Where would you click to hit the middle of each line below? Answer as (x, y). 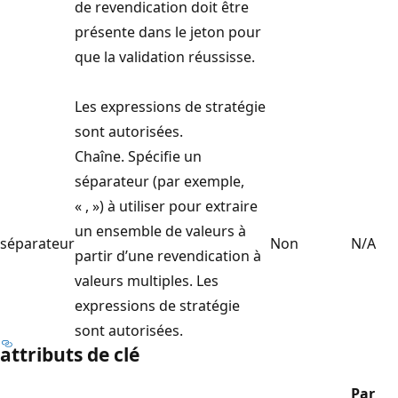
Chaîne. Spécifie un (138, 156)
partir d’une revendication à (168, 255)
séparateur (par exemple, (159, 181)
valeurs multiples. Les (147, 280)
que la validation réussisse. (165, 56)
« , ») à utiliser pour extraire (166, 206)
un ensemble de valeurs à (160, 231)
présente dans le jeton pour (168, 32)
